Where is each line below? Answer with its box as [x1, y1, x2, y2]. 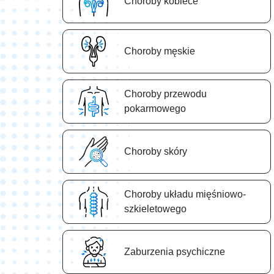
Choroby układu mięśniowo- [124, 189, 246, 200]
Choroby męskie [124, 46, 195, 57]
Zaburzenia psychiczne [124, 246, 225, 257]
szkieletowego [124, 204, 187, 215]
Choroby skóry [124, 146, 187, 157]
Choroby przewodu [124, 89, 207, 100]
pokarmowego [124, 103, 186, 114]
